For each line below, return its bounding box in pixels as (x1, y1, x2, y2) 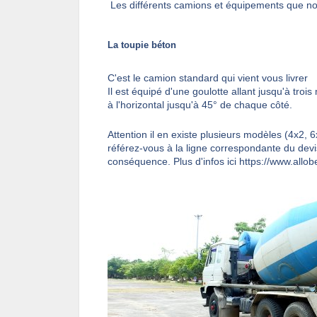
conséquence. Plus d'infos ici (108, 155, 239, 167)
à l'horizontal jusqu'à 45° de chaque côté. (108, 98, 292, 110)
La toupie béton (108, 39, 176, 50)
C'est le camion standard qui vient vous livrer (108, 71, 308, 83)
